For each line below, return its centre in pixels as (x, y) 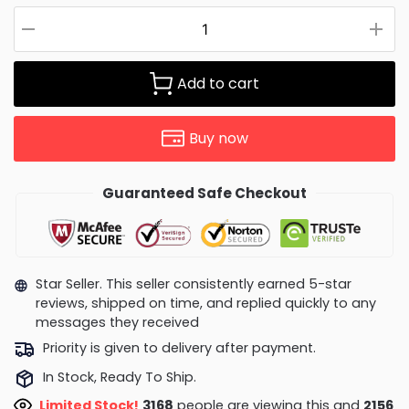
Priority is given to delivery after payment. (179, 348)
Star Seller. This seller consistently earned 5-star (193, 283)
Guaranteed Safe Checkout (204, 193)
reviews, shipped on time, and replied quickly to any (205, 303)
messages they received (117, 322)
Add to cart (218, 83)
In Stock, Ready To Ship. (119, 377)
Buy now (218, 138)
